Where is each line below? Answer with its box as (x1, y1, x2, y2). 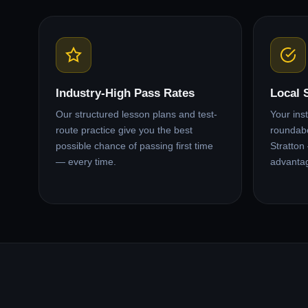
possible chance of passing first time (56, 140, 213, 151)
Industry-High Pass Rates (56, 87, 195, 100)
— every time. (56, 156, 116, 167)
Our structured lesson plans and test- (56, 109, 217, 120)
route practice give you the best (56, 124, 192, 135)
